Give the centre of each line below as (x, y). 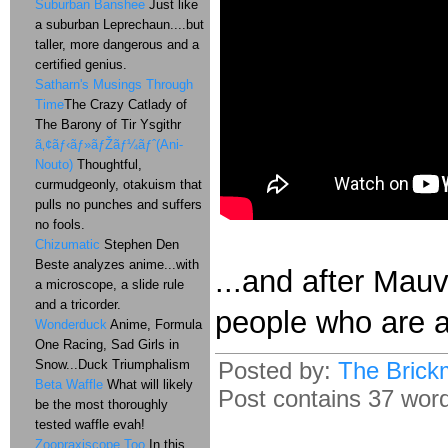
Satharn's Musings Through (114, 84)
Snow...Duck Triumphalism (112, 364)
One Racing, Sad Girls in (107, 344)
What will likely (148, 384)
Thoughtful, (107, 164)
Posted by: (278, 370)
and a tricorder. (78, 304)
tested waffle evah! (90, 424)
